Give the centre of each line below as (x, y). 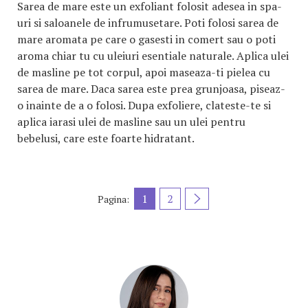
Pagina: (113, 199)
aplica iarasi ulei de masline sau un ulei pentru (131, 122)
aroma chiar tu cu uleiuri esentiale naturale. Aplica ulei (153, 56)
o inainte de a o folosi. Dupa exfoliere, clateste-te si (144, 105)
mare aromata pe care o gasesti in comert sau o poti (146, 39)
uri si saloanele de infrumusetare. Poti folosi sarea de (148, 23)
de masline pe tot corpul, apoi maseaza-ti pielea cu (144, 72)
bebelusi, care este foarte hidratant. (106, 138)
